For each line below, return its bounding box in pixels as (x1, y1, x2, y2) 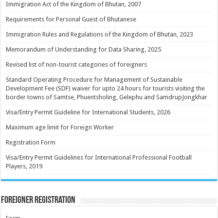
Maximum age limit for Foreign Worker (6, 124, 114, 131)
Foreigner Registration (1, 196, 76, 206)
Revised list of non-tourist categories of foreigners (6, 61, 147, 69)
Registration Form (6, 139, 56, 146)
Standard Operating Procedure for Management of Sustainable (6, 76, 183, 84)
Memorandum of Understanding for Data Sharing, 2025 (6, 46, 162, 54)
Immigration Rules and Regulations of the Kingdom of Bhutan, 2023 (6, 31, 194, 38)
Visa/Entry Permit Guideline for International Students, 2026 (6, 109, 171, 116)
